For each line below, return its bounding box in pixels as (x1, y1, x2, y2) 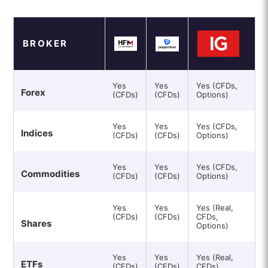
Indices (20, 127, 53, 139)
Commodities (20, 168, 80, 180)
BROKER (22, 38, 68, 50)
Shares (20, 218, 51, 230)
